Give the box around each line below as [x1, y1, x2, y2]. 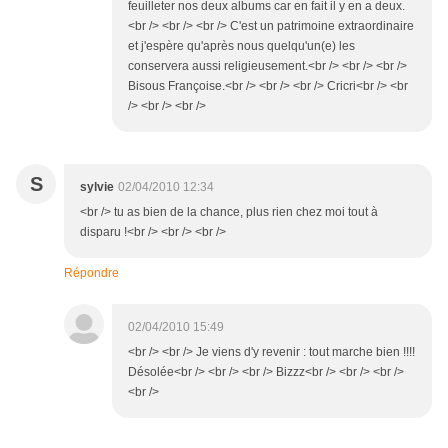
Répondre [64, 266, 119, 281]
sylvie [80, 180, 114, 195]
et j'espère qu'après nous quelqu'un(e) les [128, 39, 355, 54]
